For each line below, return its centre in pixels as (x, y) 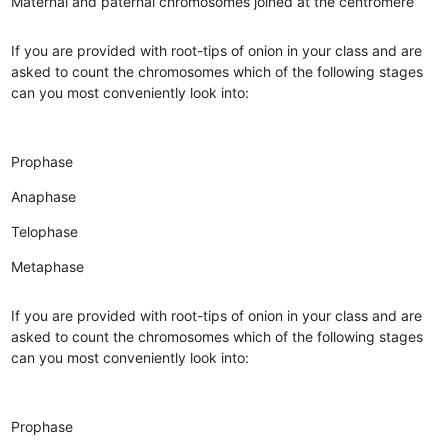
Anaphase (44, 196)
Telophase (45, 231)
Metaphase (48, 266)
